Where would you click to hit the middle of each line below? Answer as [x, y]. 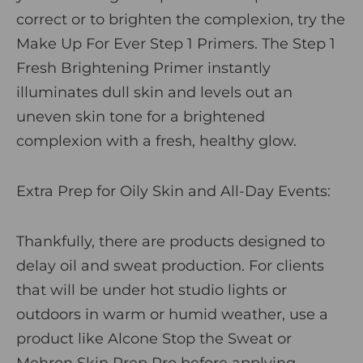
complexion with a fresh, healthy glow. [156, 141]
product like [62, 338]
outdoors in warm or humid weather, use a [172, 314]
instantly [239, 68]
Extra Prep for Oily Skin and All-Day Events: [173, 191]
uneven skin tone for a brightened [141, 116]
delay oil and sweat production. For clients [170, 265]
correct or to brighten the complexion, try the [181, 19]
